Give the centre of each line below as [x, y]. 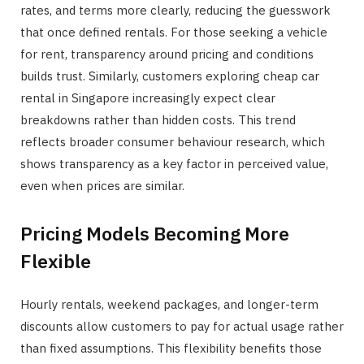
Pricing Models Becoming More [155, 234]
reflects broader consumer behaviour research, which [173, 142]
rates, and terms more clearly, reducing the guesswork [175, 11]
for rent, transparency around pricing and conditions [167, 54]
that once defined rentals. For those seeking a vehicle [174, 32]
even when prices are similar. [102, 186]
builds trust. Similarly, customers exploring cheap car [170, 76]
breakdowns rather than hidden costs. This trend [158, 120]
